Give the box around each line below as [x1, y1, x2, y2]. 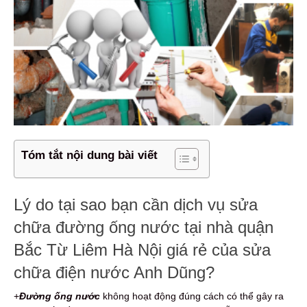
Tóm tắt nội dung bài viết [21, 148, 158, 162]
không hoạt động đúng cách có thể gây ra [100, 290, 284, 302]
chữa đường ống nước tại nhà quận [14, 217, 273, 236]
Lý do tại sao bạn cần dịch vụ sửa [14, 195, 258, 214]
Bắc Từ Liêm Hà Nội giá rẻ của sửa [14, 240, 271, 259]
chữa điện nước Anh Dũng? [14, 262, 214, 282]
